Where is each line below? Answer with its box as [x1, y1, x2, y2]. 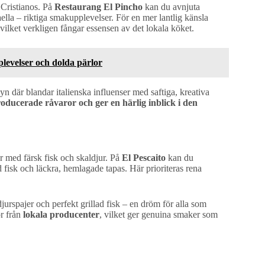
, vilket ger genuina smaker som [99, 209, 218, 219]
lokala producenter [23, 209, 99, 219]
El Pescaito [122, 152, 166, 163]
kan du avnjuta [143, 2, 200, 12]
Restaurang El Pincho [54, 2, 143, 12]
